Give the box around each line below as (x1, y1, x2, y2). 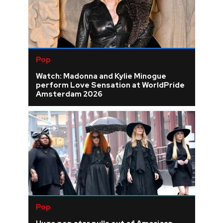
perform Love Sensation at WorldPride (35, 80, 185, 91)
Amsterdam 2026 (35, 89, 103, 100)
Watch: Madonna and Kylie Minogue (35, 71, 166, 82)
